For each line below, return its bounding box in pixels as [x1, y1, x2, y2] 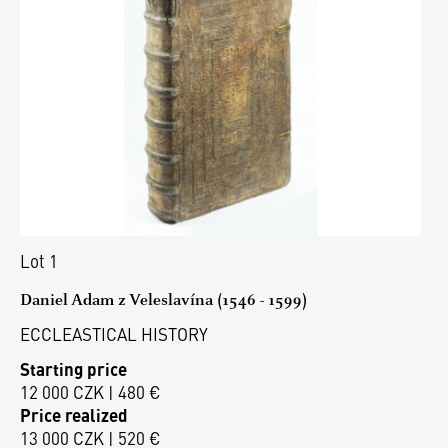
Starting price [20, 356, 127, 381]
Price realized [20, 402, 128, 427]
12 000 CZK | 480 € [20, 379, 161, 404]
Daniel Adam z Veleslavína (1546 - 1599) [20, 289, 307, 311]
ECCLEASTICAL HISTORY [20, 322, 208, 347]
